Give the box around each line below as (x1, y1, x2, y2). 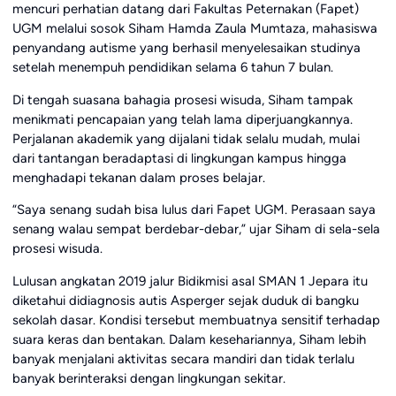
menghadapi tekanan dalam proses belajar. (11, 169, 265, 186)
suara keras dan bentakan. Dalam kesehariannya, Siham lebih (11, 331, 366, 348)
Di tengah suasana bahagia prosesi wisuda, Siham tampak (11, 91, 353, 108)
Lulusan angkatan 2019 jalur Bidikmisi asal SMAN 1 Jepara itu (11, 273, 368, 290)
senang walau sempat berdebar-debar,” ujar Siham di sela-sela (11, 221, 380, 238)
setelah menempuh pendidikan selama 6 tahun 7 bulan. (11, 58, 333, 75)
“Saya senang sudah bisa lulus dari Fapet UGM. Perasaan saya (11, 202, 376, 218)
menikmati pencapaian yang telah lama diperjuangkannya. (11, 110, 353, 127)
